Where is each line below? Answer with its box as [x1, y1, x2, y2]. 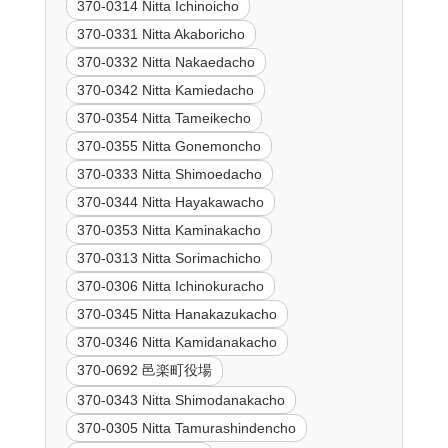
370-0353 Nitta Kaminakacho [76, 222, 261, 239]
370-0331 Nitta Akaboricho [76, 26, 245, 43]
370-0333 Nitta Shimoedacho [76, 166, 262, 183]
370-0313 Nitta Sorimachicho [76, 250, 261, 267]
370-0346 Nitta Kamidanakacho [76, 334, 277, 351]
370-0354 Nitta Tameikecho [76, 110, 251, 127]
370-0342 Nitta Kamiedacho [76, 82, 254, 99]
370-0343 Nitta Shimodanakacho [76, 392, 285, 409]
